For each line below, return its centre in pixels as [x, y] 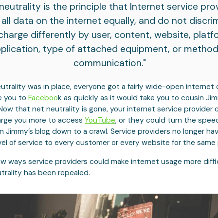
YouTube [100, 120]
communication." [110, 63]
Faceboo [43, 98]
